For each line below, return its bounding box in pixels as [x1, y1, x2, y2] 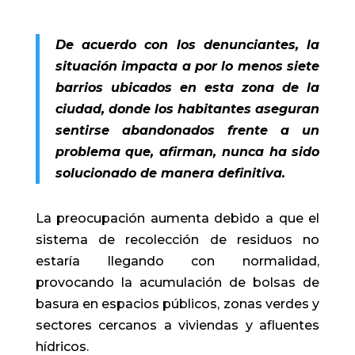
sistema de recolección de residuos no [35, 231, 320, 247]
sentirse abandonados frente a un [55, 122, 320, 138]
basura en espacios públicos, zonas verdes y [35, 296, 320, 311]
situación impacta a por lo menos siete [55, 58, 320, 74]
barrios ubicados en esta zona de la [55, 79, 320, 95]
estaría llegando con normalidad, [35, 253, 320, 269]
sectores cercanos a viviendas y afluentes [35, 317, 320, 333]
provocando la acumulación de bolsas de [35, 274, 320, 290]
